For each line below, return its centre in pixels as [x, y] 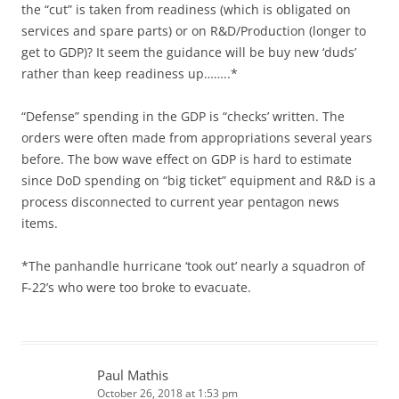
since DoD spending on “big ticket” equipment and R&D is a [199, 180]
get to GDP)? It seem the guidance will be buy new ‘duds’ [189, 52]
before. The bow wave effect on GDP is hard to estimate [187, 159]
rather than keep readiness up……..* [130, 73]
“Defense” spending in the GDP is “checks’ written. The [183, 116]
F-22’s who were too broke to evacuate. [136, 287]
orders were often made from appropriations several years [197, 137]
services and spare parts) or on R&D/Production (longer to [194, 30]
